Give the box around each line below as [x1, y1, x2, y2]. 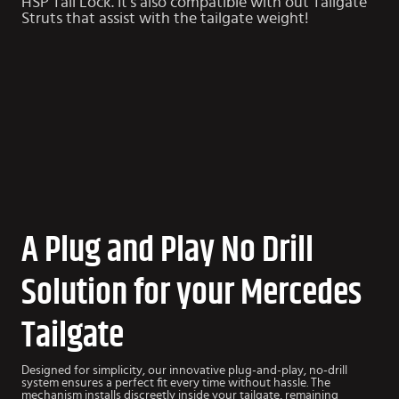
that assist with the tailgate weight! [62, 11, 309, 28]
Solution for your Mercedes [21, 275, 362, 312]
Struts [21, 11, 62, 28]
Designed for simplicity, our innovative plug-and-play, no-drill [21, 364, 347, 378]
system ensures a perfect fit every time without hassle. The [21, 377, 330, 390]
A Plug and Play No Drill [21, 232, 313, 269]
